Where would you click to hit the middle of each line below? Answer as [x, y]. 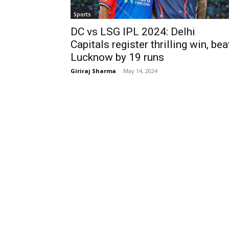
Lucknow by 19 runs [117, 58]
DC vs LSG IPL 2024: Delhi [133, 32]
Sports [82, 15]
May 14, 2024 [140, 71]
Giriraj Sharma [93, 71]
